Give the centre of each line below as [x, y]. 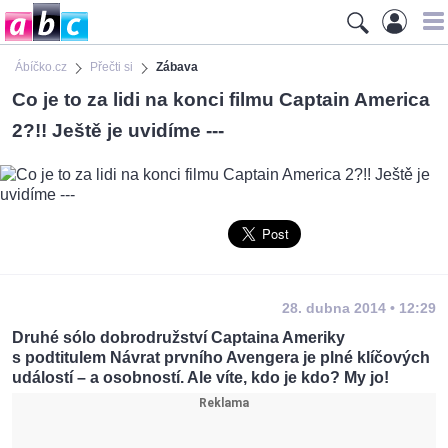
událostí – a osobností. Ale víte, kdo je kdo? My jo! [200, 378]
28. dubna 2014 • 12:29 [359, 308]
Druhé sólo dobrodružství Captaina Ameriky [178, 338]
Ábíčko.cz [41, 67]
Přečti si [111, 67]
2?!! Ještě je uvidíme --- [118, 130]
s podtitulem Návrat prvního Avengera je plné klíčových [221, 358]
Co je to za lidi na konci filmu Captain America [221, 99]
